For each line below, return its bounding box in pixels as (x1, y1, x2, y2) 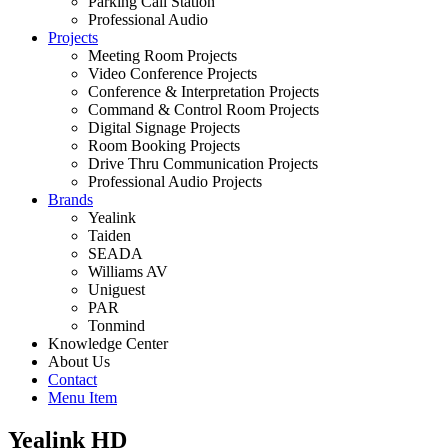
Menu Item (48, 389, 117, 406)
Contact (48, 371, 97, 388)
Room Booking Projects (88, 137, 240, 154)
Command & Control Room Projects (88, 101, 319, 118)
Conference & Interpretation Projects (88, 83, 319, 100)
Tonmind (88, 317, 145, 334)
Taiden (88, 227, 131, 244)
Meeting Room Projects (88, 47, 237, 64)
